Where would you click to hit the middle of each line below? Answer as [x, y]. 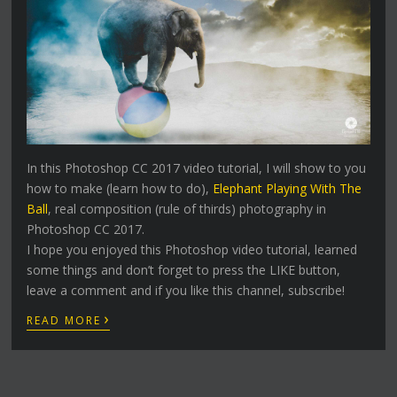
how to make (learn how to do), [120, 188]
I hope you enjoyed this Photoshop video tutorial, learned [192, 249]
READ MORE [64, 320]
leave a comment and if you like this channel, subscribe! [186, 290]
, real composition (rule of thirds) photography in [187, 208]
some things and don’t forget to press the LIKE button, [184, 269]
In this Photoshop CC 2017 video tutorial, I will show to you [197, 167]
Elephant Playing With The [288, 188]
